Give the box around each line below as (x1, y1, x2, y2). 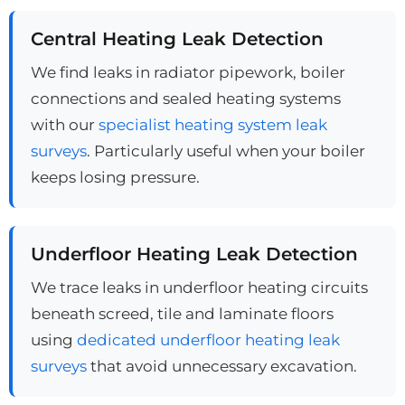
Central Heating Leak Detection (31, 27, 324, 50)
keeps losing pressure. (31, 166, 200, 186)
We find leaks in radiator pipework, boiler (31, 61, 345, 81)
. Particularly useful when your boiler (87, 140, 365, 160)
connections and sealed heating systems (31, 88, 341, 108)
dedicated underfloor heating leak (77, 329, 340, 349)
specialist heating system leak (99, 114, 327, 134)
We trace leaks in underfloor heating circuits (31, 277, 368, 297)
